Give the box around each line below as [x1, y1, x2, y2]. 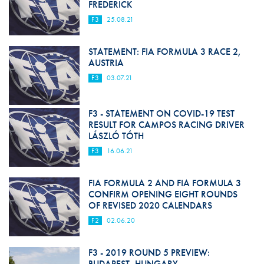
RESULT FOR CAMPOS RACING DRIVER [88, 118, 245, 131]
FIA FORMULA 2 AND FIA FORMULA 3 [88, 176, 241, 189]
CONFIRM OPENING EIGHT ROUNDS [88, 187, 237, 200]
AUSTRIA [88, 56, 124, 69]
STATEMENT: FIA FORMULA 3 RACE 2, [88, 45, 241, 58]
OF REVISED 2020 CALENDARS [88, 199, 212, 212]
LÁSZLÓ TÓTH [88, 129, 144, 142]
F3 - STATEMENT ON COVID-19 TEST [88, 107, 235, 120]
